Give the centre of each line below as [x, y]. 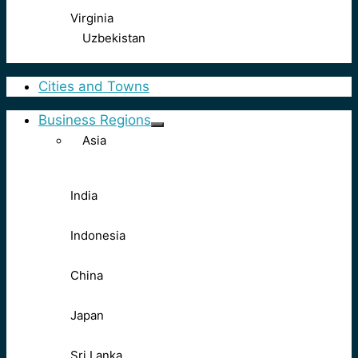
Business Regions [95, 120]
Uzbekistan [114, 38]
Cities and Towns [94, 87]
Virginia [92, 18]
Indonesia [98, 236]
